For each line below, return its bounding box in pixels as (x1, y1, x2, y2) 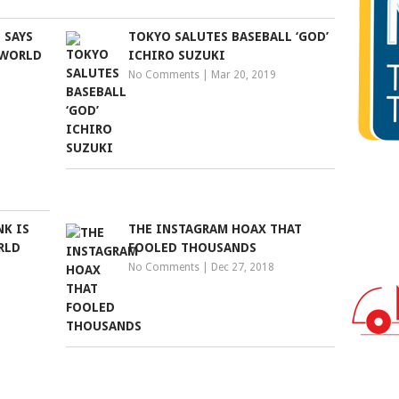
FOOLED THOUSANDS (128, 240, 257, 256)
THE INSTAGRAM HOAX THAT (128, 222, 303, 237)
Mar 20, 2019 (211, 69, 277, 82)
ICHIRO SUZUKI (128, 48, 226, 63)
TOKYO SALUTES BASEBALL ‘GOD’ (128, 29, 330, 45)
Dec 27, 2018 (211, 261, 275, 274)
